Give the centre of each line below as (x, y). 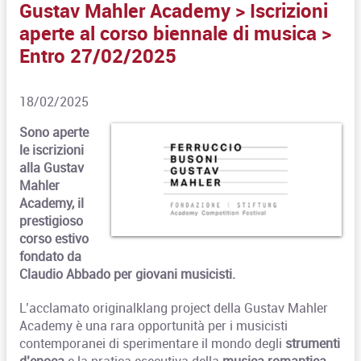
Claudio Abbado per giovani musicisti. (128, 274)
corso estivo (54, 238)
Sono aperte (54, 132)
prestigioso (52, 220)
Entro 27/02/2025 (98, 55)
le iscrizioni (52, 149)
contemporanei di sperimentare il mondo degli (153, 343)
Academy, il (52, 203)
